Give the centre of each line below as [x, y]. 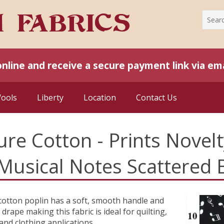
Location [100, 97]
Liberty [50, 97]
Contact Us [156, 97]
